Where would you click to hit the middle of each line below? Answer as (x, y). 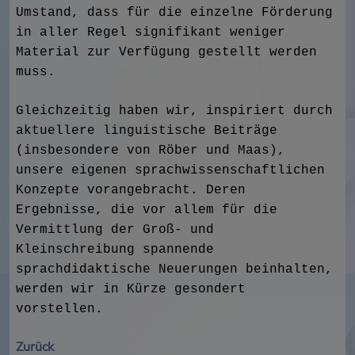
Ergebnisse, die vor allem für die (147, 210)
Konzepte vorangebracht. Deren (131, 190)
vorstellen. (59, 309)
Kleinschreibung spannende (115, 250)
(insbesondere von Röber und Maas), (151, 151)
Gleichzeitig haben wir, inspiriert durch (174, 111)
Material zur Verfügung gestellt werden (166, 52)
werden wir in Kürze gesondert (131, 289)
